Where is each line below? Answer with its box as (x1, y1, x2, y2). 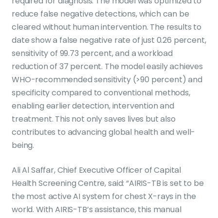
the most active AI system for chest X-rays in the (12, 191, 197, 202)
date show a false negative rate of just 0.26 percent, (12, 35, 206, 46)
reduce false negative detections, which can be (12, 8, 189, 19)
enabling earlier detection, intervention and (12, 100, 174, 111)
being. (12, 140, 35, 151)
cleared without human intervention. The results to (12, 21, 201, 33)
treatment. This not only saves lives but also (12, 113, 176, 125)
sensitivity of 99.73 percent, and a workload (12, 48, 173, 59)
